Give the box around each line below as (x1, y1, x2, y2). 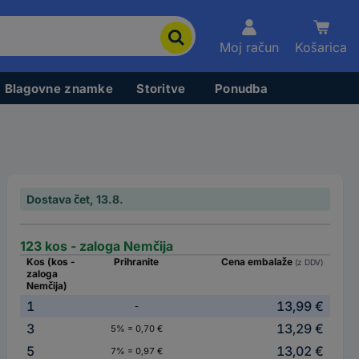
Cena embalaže (220, 256, 295, 268)
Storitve (136, 80, 186, 96)
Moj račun (220, 39, 279, 55)
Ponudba (214, 80, 268, 96)
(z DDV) (294, 257, 324, 267)
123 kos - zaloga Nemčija (20, 238, 174, 254)
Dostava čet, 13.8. (26, 192, 124, 206)
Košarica (295, 39, 347, 55)
